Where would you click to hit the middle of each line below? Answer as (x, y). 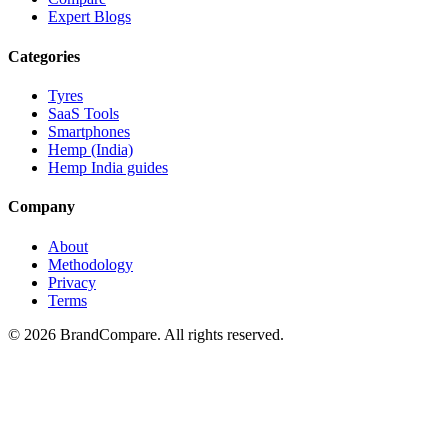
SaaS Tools (83, 113)
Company (41, 207)
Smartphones (89, 131)
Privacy (72, 282)
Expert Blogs (89, 17)
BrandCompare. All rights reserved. (170, 334)
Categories (44, 56)
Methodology (90, 264)
